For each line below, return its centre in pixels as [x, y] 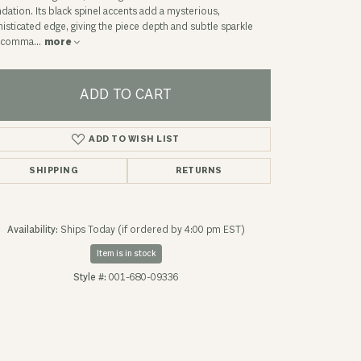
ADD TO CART [126, 95]
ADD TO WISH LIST [134, 139]
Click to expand [174, 256]
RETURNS [199, 170]
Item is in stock [126, 253]
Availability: [32, 230]
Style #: [89, 277]
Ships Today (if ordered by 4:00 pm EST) [152, 230]
